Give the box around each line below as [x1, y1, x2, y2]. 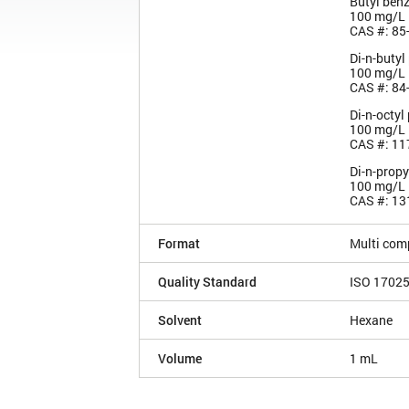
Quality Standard [158, 272, 257, 290]
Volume [158, 349, 202, 367]
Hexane [350, 310, 393, 329]
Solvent [158, 310, 202, 329]
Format [158, 234, 200, 252]
